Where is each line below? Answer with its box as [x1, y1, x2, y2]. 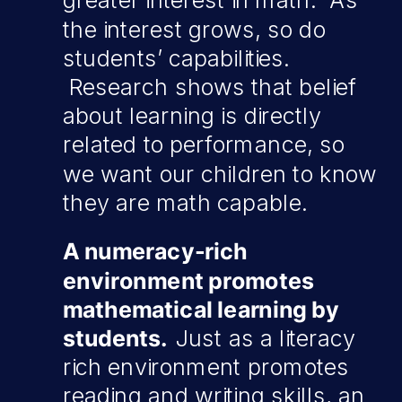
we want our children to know [63, 161, 377, 188]
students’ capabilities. [63, 45, 291, 72]
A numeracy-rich [63, 238, 248, 266]
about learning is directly [63, 102, 322, 130]
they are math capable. [63, 189, 308, 216]
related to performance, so [63, 131, 345, 159]
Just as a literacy [176, 325, 356, 352]
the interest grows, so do [63, 16, 326, 43]
